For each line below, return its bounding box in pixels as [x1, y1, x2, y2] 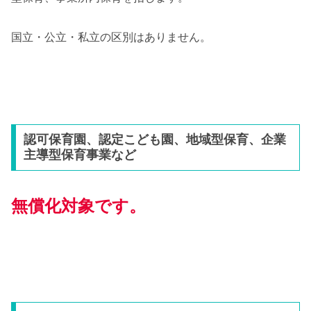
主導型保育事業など [23, 148, 136, 162]
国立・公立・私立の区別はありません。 [11, 31, 211, 43]
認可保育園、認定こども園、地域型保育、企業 [23, 133, 286, 147]
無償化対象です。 [11, 196, 146, 216]
